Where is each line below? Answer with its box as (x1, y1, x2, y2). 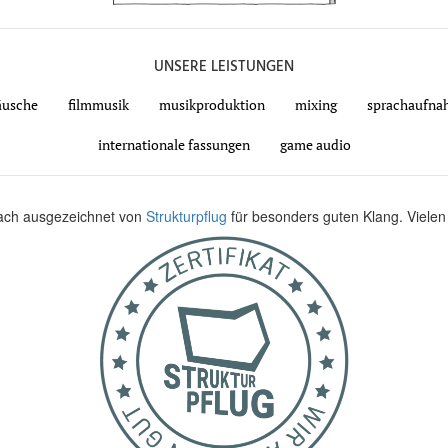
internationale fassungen (97, 135, 250, 155)
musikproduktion (158, 95, 265, 115)
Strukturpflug (146, 206, 231, 227)
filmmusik (67, 95, 129, 115)
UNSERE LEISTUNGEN (154, 55, 294, 80)
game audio (279, 135, 351, 155)
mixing (294, 95, 337, 115)
